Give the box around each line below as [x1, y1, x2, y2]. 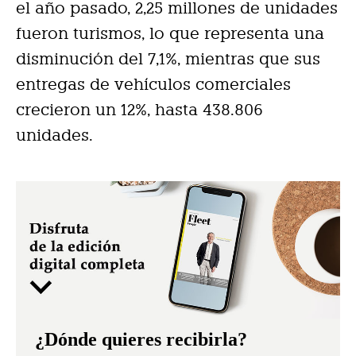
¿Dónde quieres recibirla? [35, 328, 247, 350]
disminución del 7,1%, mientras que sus [16, 48, 320, 68]
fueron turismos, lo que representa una [16, 23, 324, 43]
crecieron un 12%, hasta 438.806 [16, 99, 263, 119]
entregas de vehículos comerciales [16, 74, 291, 94]
